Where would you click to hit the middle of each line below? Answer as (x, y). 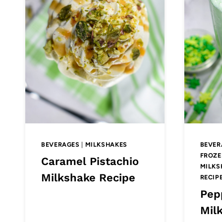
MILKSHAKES (106, 144)
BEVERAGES (60, 144)
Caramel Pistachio (90, 161)
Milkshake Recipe (88, 177)
